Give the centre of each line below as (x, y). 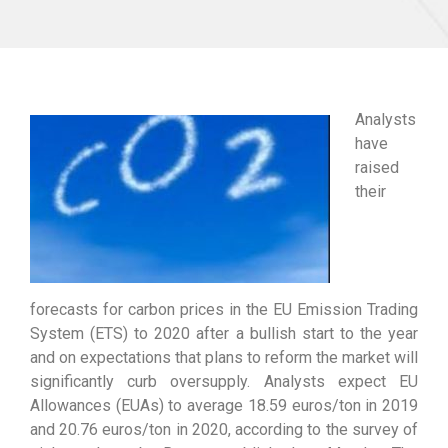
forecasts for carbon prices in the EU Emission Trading (224, 309)
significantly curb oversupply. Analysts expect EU (224, 381)
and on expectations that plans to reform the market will (224, 357)
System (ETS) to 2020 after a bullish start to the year (224, 333)
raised (377, 167)
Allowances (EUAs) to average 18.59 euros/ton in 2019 (224, 405)
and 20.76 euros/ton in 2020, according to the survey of (224, 429)
